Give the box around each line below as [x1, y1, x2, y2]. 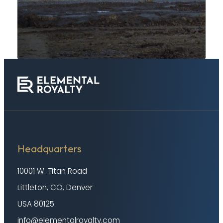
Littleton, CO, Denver [17, 182, 93, 193]
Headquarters [17, 142, 82, 155]
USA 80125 [17, 199, 54, 210]
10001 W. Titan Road [17, 166, 87, 177]
